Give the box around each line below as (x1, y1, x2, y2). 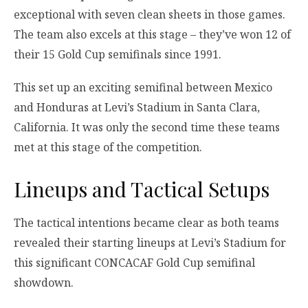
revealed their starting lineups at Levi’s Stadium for (14, 235, 286, 251)
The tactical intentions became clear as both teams (14, 215, 279, 231)
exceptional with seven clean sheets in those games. (14, 7, 285, 23)
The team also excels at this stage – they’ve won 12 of (14, 27, 291, 43)
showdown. (14, 275, 74, 291)
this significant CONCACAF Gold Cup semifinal (14, 255, 255, 271)
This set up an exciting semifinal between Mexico (14, 79, 272, 95)
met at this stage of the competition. (14, 139, 202, 155)
